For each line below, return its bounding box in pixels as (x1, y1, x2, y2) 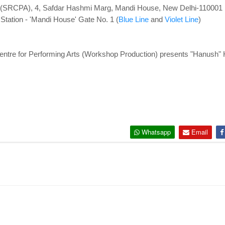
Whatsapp (141, 127, 171, 137)
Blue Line (118, 15, 149, 24)
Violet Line (164, 15, 198, 24)
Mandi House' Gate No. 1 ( (31, 15, 119, 24)
